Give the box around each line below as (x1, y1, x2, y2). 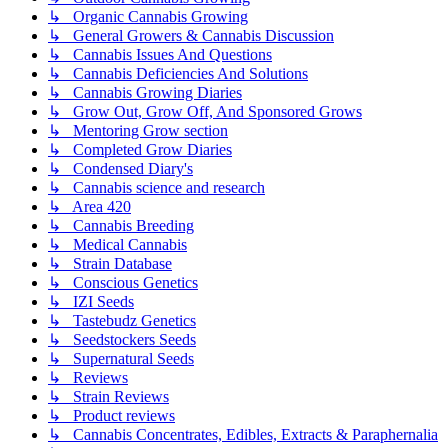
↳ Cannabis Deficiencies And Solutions (48, 65, 308, 83)
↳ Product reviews (48, 407, 175, 425)
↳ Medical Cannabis (48, 236, 187, 254)
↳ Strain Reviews (48, 388, 169, 406)
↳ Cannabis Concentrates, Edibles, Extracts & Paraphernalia (48, 426, 438, 444)
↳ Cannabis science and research (48, 179, 265, 197)
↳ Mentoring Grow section (48, 122, 228, 140)
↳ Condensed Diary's (48, 160, 193, 178)
